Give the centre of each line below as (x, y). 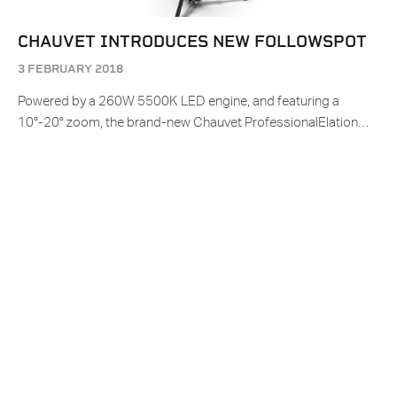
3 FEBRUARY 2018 (70, 69)
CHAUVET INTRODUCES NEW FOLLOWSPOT (192, 42)
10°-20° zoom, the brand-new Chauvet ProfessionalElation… (193, 123)
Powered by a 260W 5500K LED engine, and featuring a (179, 102)
